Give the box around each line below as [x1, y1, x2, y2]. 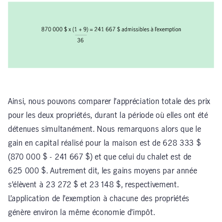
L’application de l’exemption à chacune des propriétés [8, 194, 190, 203]
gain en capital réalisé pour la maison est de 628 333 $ [8, 139, 201, 147]
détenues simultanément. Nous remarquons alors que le [8, 125, 201, 133]
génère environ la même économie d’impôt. [8, 208, 155, 217]
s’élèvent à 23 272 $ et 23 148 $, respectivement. [8, 180, 179, 189]
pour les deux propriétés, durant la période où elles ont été [8, 111, 208, 119]
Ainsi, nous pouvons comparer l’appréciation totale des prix [8, 97, 211, 106]
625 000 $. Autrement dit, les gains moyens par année [8, 166, 197, 175]
